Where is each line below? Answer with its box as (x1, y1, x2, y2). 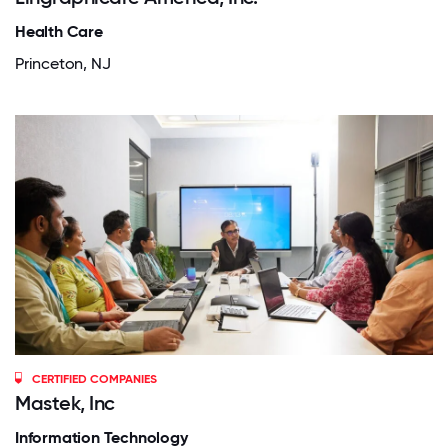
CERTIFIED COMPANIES (32, 371, 158, 386)
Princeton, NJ (15, 53, 111, 73)
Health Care (15, 21, 103, 41)
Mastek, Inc (15, 390, 115, 415)
